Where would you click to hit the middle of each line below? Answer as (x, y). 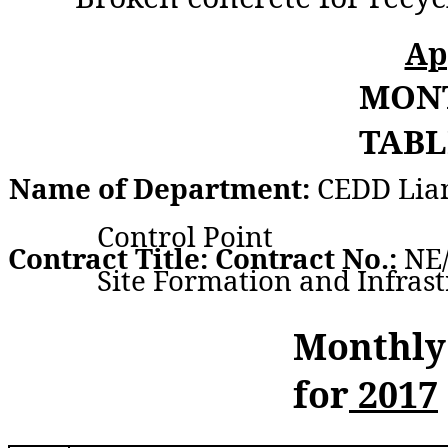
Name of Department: (163, 188)
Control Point (185, 236)
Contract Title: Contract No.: (206, 258)
